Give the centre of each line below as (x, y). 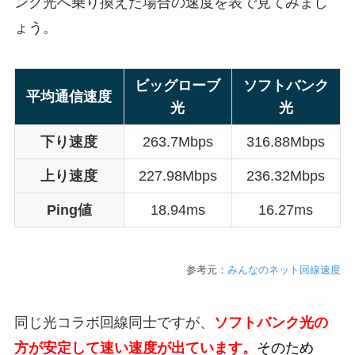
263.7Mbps (177, 142)
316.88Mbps (286, 142)
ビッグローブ (178, 86)
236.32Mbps (286, 176)
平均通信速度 (69, 97)
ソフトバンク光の (271, 323)
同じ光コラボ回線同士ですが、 (114, 323)
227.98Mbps (177, 176)
